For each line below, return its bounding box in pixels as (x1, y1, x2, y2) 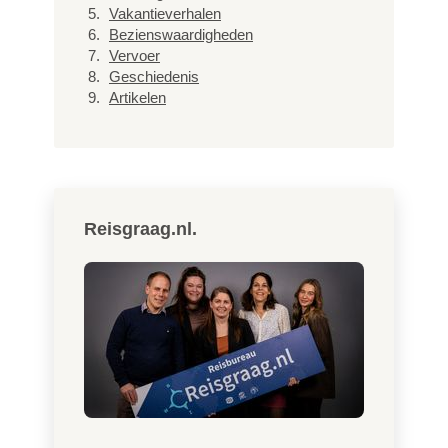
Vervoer (109, 47, 160, 65)
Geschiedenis (109, 68, 199, 86)
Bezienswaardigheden (109, 26, 253, 44)
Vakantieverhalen (109, 5, 221, 23)
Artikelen (109, 89, 166, 107)
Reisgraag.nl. (84, 219, 197, 240)
